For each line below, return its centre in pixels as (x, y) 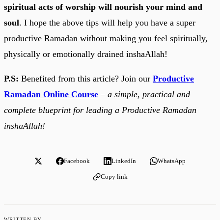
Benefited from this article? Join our (86, 78)
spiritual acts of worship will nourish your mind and (103, 7)
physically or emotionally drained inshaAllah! (86, 54)
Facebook (77, 161)
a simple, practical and (149, 94)
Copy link (114, 176)
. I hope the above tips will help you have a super (107, 22)
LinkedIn (124, 161)
